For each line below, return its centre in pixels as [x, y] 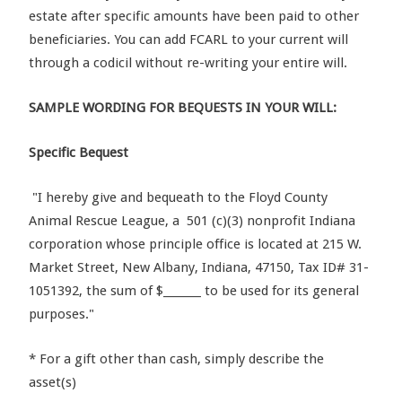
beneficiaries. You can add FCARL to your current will [188, 39]
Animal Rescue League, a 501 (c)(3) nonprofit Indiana [192, 220]
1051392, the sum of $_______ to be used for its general [194, 290]
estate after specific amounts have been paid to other [194, 16]
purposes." [61, 314]
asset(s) [52, 382]
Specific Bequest [79, 152]
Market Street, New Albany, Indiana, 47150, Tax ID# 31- [199, 267]
